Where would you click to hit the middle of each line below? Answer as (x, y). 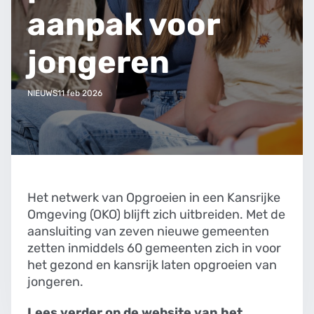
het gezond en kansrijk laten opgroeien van (152, 265)
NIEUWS (42, 93)
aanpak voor (123, 24)
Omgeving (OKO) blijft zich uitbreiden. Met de (156, 214)
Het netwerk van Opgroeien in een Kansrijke (153, 197)
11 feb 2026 (80, 93)
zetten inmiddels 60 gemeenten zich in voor (154, 248)
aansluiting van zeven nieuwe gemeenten (148, 231)
